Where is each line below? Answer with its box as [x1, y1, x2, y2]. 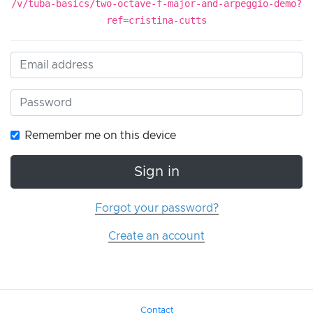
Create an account [108, 231, 205, 242]
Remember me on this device [24, 130, 176, 142]
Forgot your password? [94, 203, 219, 214]
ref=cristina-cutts [106, 15, 207, 27]
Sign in [133, 165, 180, 180]
